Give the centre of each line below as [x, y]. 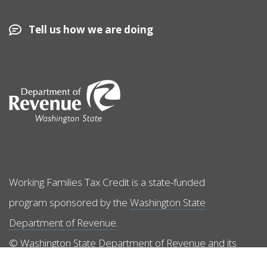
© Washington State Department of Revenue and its [123, 243]
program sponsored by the [69, 202]
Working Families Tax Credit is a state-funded [107, 182]
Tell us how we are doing [91, 29]
